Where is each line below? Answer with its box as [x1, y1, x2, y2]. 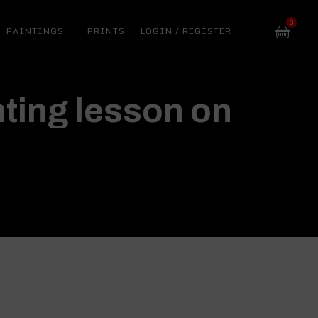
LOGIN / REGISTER [141, 24, 231, 38]
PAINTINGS [6, 24, 64, 38]
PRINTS [87, 24, 125, 38]
